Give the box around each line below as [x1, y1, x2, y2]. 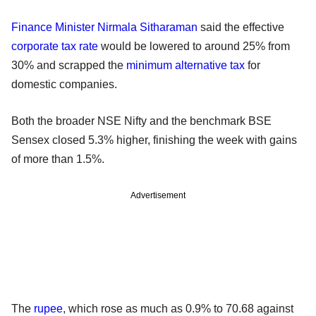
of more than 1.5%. [11, 152, 104, 165]
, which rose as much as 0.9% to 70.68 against [63, 302, 293, 315]
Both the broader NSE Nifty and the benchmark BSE [11, 114, 272, 127]
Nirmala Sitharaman [97, 20, 197, 33]
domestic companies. [11, 78, 117, 90]
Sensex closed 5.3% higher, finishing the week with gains [11, 133, 297, 146]
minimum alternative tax [126, 59, 245, 71]
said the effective [197, 20, 284, 33]
